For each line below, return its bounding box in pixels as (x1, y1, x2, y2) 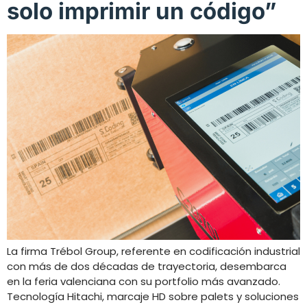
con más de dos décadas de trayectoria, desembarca (7, 258, 286, 273)
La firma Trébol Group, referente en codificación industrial (7, 243, 300, 258)
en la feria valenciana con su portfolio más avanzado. (7, 273, 280, 288)
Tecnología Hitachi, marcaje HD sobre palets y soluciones (7, 288, 299, 304)
